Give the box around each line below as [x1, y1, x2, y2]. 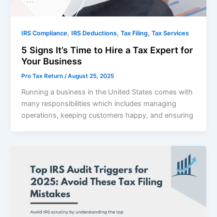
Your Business [21, 55, 82, 66]
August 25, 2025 [68, 72, 114, 79]
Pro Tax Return [21, 72, 65, 79]
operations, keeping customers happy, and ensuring [21, 110, 194, 120]
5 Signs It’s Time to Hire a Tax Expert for [21, 44, 193, 55]
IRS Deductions [71, 30, 117, 37]
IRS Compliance [21, 30, 68, 37]
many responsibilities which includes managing [21, 99, 177, 108]
